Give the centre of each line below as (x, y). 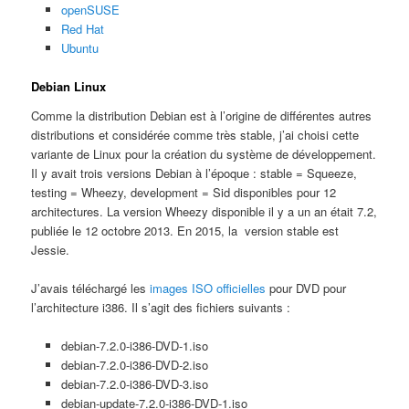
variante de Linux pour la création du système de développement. (204, 153)
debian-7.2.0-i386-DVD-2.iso (134, 365)
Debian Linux (69, 87)
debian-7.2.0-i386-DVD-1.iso (134, 346)
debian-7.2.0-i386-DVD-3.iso (134, 384)
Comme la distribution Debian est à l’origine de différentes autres (202, 115)
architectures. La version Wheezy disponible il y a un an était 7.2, (204, 211)
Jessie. (51, 249)
